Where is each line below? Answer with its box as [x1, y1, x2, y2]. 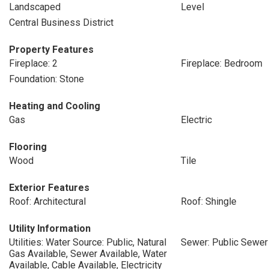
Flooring [9, 141, 47, 153]
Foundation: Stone [9, 73, 84, 85]
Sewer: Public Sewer [180, 237, 268, 248]
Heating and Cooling [9, 100, 100, 112]
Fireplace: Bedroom [180, 58, 262, 69]
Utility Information [9, 223, 91, 234]
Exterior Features [9, 182, 89, 193]
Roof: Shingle [180, 196, 237, 207]
